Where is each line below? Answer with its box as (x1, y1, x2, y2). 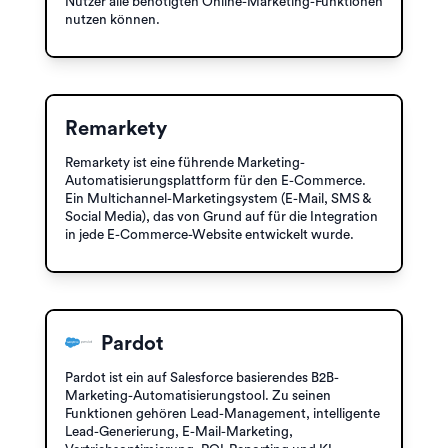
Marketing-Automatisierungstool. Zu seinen (65, 388, 331, 403)
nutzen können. (65, 12, 160, 27)
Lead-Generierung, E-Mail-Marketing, (65, 424, 293, 439)
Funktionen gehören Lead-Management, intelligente (65, 406, 380, 421)
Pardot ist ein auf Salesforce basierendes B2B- (65, 370, 339, 385)
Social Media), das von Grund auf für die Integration (65, 209, 378, 224)
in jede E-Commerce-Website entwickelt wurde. (65, 227, 354, 242)
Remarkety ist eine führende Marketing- (65, 155, 305, 170)
